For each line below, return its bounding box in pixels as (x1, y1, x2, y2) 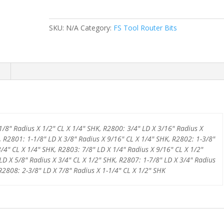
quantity (48, 64, 75, 73)
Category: (80, 23, 114, 32)
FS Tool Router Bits (113, 23, 177, 32)
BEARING (48, 52, 79, 62)
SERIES (48, 6, 71, 16)
